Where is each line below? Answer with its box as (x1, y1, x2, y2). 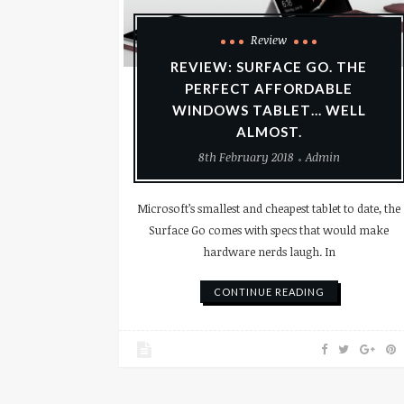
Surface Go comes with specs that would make (149, 222, 390, 239)
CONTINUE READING (213, 286, 325, 298)
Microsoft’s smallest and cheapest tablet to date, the (137, 200, 401, 217)
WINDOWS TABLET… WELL (171, 102, 366, 119)
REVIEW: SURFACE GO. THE (170, 59, 368, 76)
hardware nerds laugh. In (202, 243, 335, 261)
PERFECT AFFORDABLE (185, 80, 353, 97)
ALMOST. (235, 124, 302, 141)
